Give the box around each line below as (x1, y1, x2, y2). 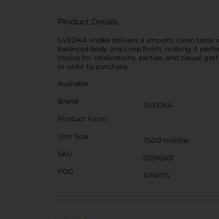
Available (58, 79, 88, 88)
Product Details (58, 17, 118, 26)
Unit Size (58, 132, 88, 141)
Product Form (58, 114, 107, 123)
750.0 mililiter (143, 136, 190, 145)
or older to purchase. (58, 62, 129, 71)
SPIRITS (143, 171, 170, 180)
